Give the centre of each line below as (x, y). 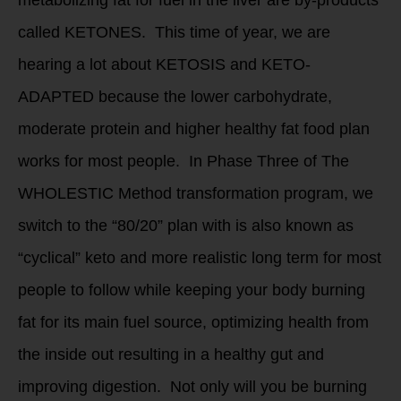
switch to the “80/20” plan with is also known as (186, 226)
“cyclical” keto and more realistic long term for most (200, 258)
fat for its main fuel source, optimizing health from (193, 322)
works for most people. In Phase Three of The (183, 161)
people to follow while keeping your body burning (192, 290)
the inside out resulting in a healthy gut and (171, 354)
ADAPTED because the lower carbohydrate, (175, 97)
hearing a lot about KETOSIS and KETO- (164, 64)
